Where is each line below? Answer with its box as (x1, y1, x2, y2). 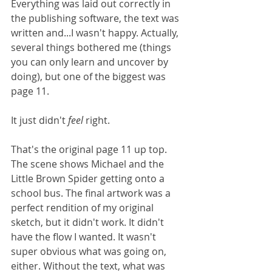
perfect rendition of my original (11, 200, 156, 214)
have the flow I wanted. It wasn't (11, 229, 158, 243)
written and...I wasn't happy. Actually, (11, 25, 181, 39)
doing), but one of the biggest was (11, 69, 168, 83)
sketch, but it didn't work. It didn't (11, 215, 166, 229)
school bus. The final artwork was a (11, 186, 173, 200)
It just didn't (11, 113, 68, 127)
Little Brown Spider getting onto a (11, 171, 167, 185)
